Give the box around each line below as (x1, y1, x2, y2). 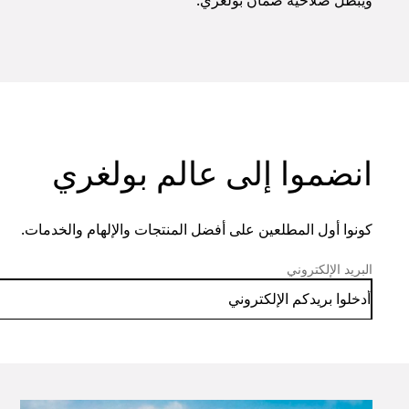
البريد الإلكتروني (287, 259, 372, 278)
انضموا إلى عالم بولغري (52, 151, 372, 196)
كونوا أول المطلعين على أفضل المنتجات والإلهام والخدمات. (21, 218, 372, 239)
